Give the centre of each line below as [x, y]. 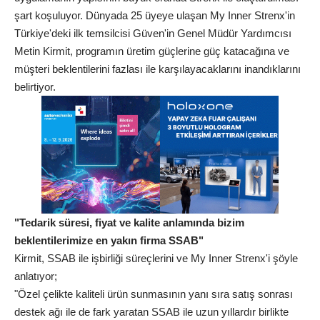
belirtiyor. [35, 86]
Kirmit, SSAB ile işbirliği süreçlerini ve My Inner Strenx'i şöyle [156, 259]
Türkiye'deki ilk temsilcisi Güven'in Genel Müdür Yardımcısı [153, 33]
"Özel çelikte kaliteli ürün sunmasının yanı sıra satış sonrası [154, 294]
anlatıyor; [36, 276]
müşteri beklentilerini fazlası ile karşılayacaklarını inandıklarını [157, 69]
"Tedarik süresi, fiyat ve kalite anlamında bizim [129, 223]
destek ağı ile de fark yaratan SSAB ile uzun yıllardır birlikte [151, 312]
